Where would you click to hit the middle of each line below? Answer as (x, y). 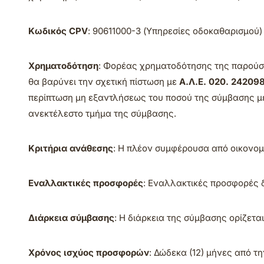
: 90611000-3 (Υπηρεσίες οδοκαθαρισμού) (175, 31)
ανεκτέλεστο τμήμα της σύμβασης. (102, 113)
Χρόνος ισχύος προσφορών (89, 253)
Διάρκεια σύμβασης (71, 218)
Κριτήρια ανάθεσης (71, 148)
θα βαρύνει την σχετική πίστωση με (104, 82)
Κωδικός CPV (58, 31)
